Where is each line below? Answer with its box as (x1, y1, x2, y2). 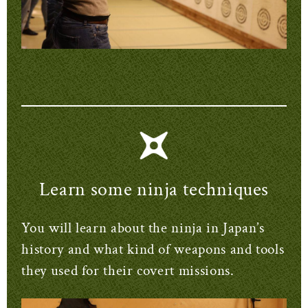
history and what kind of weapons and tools (21, 239, 285, 258)
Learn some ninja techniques (38, 177, 269, 203)
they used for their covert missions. (21, 261, 234, 280)
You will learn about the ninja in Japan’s (21, 218, 265, 237)
